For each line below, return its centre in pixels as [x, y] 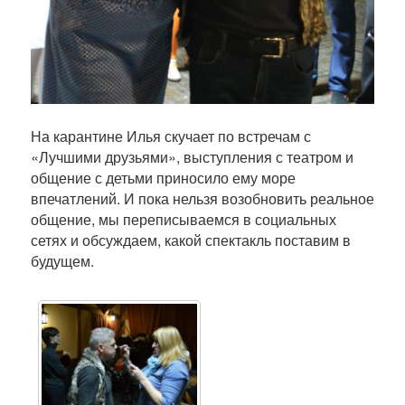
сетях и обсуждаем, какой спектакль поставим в [190, 240]
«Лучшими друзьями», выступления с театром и [192, 156]
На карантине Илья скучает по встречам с [170, 136]
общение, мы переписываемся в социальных [183, 219]
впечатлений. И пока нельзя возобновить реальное [202, 198]
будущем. [62, 260]
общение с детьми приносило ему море [163, 177]
